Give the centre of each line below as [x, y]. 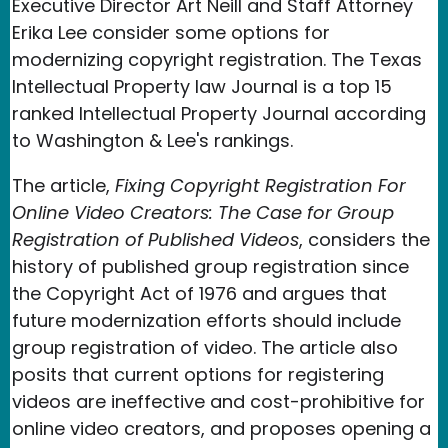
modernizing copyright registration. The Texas [217, 59]
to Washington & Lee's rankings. [155, 140]
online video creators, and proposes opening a [221, 428]
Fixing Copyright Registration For [260, 185]
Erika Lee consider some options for [171, 32]
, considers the [364, 239]
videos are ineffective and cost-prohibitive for [218, 401]
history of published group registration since [210, 266]
